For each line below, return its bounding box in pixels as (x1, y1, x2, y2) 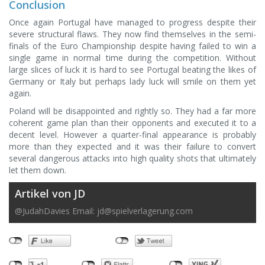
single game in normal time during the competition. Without (9, 51, 256, 63)
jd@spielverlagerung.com (97, 205, 193, 216)
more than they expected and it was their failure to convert (9, 140, 256, 152)
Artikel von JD (15, 186, 85, 201)
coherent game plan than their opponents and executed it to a (9, 117, 256, 128)
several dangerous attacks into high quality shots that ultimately (9, 152, 256, 164)
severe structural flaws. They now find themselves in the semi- (9, 28, 256, 40)
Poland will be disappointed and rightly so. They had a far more (9, 105, 256, 117)
